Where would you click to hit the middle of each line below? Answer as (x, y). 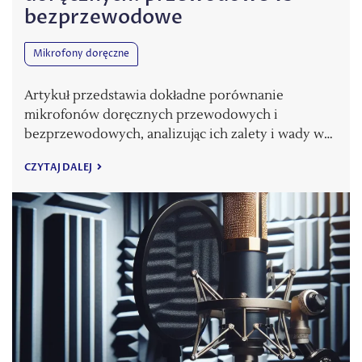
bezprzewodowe (103, 18)
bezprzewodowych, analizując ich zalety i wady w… (179, 135)
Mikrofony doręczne (81, 54)
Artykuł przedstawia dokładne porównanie (154, 96)
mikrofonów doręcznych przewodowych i (151, 115)
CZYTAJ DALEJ (59, 168)
